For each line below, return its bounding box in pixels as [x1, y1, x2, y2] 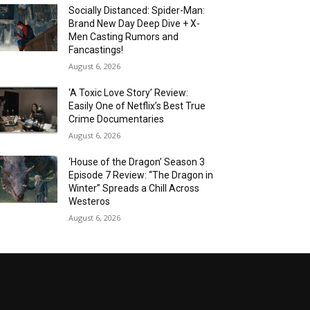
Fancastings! [69, 44, 124, 55]
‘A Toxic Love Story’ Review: [69, 86, 189, 98]
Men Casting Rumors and [69, 30, 179, 42]
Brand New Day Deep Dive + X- [69, 17, 201, 29]
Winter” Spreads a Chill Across [69, 182, 200, 194]
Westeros [69, 195, 111, 207]
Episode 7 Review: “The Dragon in [69, 169, 214, 181]
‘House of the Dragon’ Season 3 [69, 156, 206, 167]
